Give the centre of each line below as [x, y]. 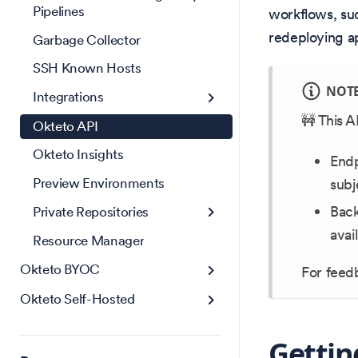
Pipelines [59, 11]
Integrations [68, 97]
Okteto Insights [78, 154]
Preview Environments [99, 183]
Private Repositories [91, 211]
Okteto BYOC [60, 270]
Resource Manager [89, 241]
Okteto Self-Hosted [78, 299]
